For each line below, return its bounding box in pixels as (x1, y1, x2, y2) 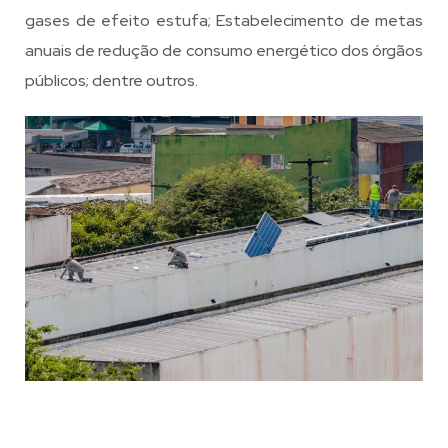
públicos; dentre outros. (25, 69, 198, 91)
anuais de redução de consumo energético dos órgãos (25, 39, 423, 61)
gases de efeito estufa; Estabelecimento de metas (25, 9, 423, 31)
